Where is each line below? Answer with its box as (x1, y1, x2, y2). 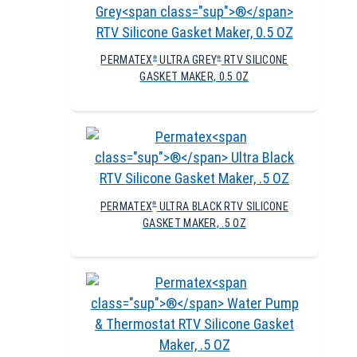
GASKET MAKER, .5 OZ (143, 216, 246, 229)
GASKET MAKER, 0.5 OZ (139, 70, 249, 84)
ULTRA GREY (157, 53, 218, 67)
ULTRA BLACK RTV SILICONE (156, 199, 289, 213)
